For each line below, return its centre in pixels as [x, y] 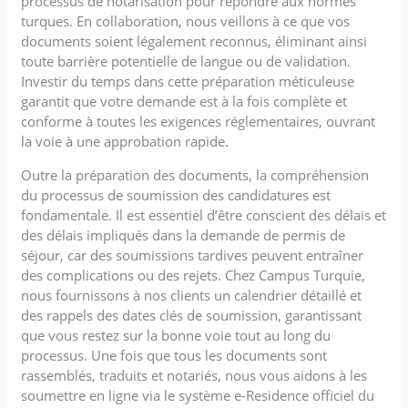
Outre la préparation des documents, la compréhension [195, 174]
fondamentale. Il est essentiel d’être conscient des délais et [204, 214]
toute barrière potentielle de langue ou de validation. [186, 61]
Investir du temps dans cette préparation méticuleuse [188, 81]
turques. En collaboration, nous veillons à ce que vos [186, 20]
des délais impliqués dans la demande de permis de [184, 235]
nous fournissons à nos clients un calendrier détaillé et [192, 295]
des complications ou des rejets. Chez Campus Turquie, [194, 275]
